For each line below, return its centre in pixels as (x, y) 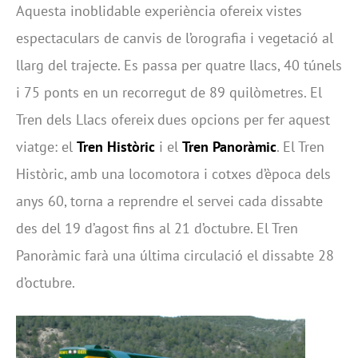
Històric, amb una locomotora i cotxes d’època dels (173, 173)
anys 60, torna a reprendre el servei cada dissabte (169, 201)
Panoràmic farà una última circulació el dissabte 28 (175, 255)
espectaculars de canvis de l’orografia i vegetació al (175, 38)
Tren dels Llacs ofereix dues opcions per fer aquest (173, 119)
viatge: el (46, 146)
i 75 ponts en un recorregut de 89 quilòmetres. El (169, 92)
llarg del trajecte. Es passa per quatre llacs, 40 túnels (179, 65)
